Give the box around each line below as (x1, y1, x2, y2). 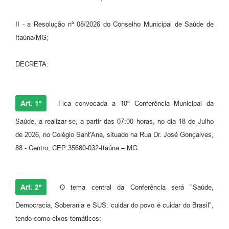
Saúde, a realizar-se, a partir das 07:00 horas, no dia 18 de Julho (15, 117, 214, 125)
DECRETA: (15, 60, 49, 68)
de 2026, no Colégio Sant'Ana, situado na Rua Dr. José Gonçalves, (15, 130, 214, 139)
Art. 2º (20, 182, 41, 191)
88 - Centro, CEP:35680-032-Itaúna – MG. (15, 144, 140, 152)
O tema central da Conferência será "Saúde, (54, 183, 214, 191)
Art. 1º (20, 99, 41, 107)
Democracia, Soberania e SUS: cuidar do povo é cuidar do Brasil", (15, 201, 214, 209)
